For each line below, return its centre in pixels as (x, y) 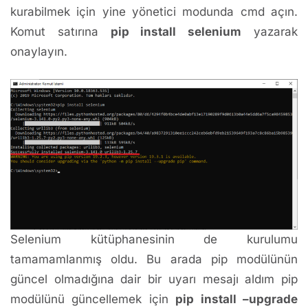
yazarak (270, 31)
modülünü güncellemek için (93, 299)
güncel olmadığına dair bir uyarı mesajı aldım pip (154, 279)
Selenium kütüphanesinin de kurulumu (154, 239)
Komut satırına (60, 31)
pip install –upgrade (237, 299)
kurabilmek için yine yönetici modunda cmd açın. (154, 11)
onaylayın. (39, 51)
